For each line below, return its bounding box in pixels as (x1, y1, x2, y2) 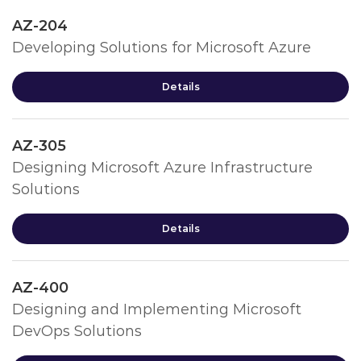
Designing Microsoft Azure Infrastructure (12, 159, 313, 176)
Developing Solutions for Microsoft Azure (12, 39, 311, 56)
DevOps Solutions (12, 322, 142, 340)
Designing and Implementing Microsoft (12, 301, 301, 318)
